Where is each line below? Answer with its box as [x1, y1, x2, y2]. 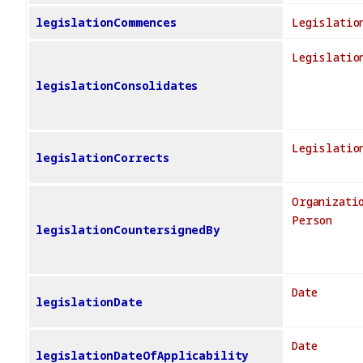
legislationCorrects [36, 150, 169, 166]
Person [292, 212, 333, 228]
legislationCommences [36, 15, 177, 31]
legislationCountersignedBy [36, 222, 220, 238]
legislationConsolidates [36, 78, 199, 94]
